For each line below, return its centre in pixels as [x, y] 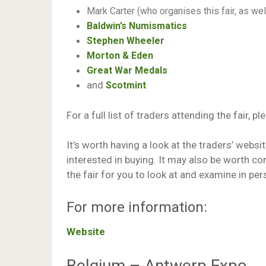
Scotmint [126, 85]
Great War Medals [127, 70]
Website [86, 231]
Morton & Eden [120, 56]
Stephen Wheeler [126, 41]
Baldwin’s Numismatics [137, 26]
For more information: [137, 207]
